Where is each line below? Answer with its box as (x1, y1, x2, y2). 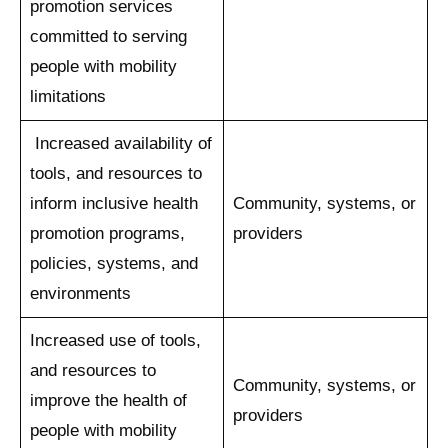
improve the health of (29, 390, 187, 410)
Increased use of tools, (29, 330, 201, 350)
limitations (29, 86, 106, 106)
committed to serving (29, 26, 187, 46)
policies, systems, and (29, 253, 198, 273)
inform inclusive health (29, 193, 198, 213)
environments (29, 283, 131, 303)
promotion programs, (29, 223, 185, 243)
